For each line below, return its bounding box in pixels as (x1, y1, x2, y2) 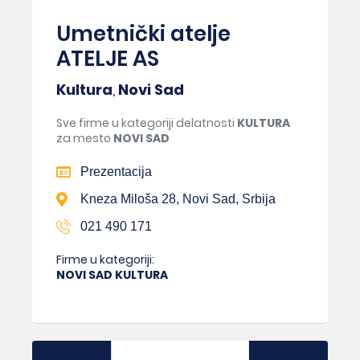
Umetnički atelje (56, 18, 231, 48)
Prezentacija (80, 164, 152, 178)
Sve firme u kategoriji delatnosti (56, 114, 237, 131)
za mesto (56, 129, 113, 146)
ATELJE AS (56, 43, 159, 73)
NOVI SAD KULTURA (56, 266, 168, 283)
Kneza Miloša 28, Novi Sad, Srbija (80, 191, 276, 206)
